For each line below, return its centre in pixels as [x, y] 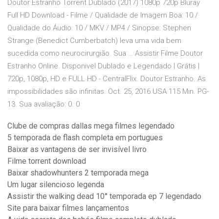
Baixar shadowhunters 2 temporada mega [78, 173]
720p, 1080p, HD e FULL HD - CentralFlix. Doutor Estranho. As [107, 79]
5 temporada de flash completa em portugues [85, 138]
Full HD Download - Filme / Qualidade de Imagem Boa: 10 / [103, 15]
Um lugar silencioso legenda [56, 185]
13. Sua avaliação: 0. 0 [44, 104]
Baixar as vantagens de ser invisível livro [77, 150]
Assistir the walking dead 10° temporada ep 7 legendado [104, 197]
